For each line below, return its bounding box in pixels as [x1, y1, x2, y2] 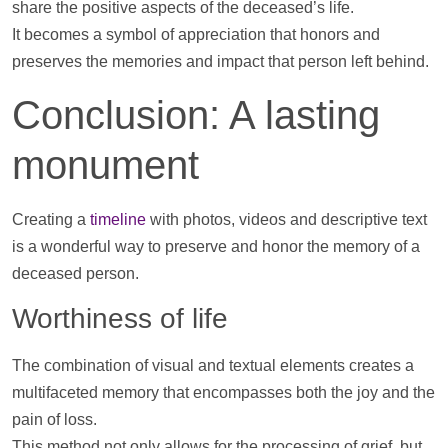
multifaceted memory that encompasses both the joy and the [12, 384, 435, 402]
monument [12, 142, 199, 187]
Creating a [12, 210, 90, 228]
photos [183, 210, 231, 228]
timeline [90, 210, 146, 228]
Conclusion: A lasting [12, 92, 380, 137]
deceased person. [12, 264, 139, 282]
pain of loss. [12, 411, 97, 429]
